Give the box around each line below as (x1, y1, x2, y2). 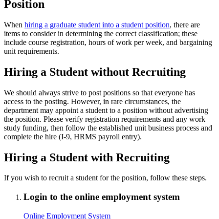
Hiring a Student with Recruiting (4, 151, 170, 164)
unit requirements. (4, 46, 59, 55)
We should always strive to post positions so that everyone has (4, 88, 195, 97)
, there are (170, 20, 200, 29)
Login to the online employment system (23, 192, 180, 202)
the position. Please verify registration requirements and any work (4, 114, 205, 123)
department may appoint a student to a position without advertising (4, 106, 208, 114)
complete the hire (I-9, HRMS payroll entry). (4, 132, 142, 141)
